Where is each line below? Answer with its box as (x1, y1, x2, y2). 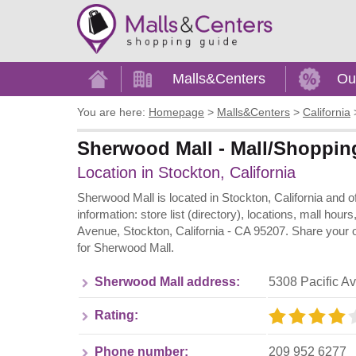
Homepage (149, 106, 204, 119)
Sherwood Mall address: (95, 274, 240, 288)
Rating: (95, 308, 138, 322)
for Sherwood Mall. (77, 241, 174, 255)
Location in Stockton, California (77, 163, 296, 181)
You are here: (77, 106, 145, 119)
